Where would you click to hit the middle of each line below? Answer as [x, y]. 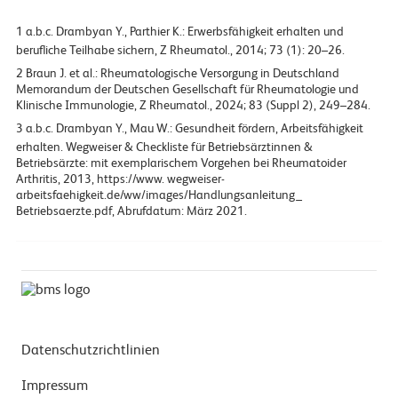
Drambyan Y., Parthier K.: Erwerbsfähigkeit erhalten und [198, 32]
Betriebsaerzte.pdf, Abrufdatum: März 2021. [131, 212]
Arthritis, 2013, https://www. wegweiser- [120, 180]
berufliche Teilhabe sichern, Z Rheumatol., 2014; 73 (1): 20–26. [180, 51]
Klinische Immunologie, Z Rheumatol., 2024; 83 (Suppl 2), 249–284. [193, 106]
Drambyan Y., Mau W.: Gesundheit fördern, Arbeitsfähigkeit [208, 129]
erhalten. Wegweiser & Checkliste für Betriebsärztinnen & [164, 148]
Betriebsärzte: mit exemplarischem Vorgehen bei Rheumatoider [181, 164]
